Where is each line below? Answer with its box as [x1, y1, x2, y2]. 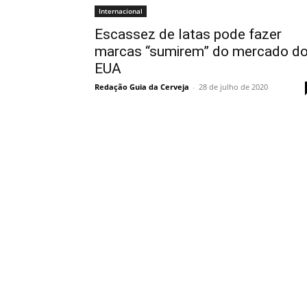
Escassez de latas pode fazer [95, 25, 282, 42]
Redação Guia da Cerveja [95, 81, 189, 92]
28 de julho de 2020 [199, 81, 268, 92]
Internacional [99, 5, 143, 16]
